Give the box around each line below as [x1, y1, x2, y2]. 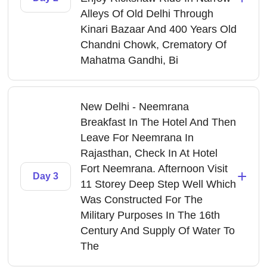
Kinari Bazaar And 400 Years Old [80, 23, 237, 35]
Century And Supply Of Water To [80, 225, 235, 237]
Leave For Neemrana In [80, 132, 194, 144]
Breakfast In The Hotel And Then [80, 116, 237, 128]
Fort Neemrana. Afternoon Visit [80, 163, 228, 175]
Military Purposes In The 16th [80, 209, 221, 221]
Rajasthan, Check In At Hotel [80, 147, 218, 159]
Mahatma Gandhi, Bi [80, 54, 179, 66]
